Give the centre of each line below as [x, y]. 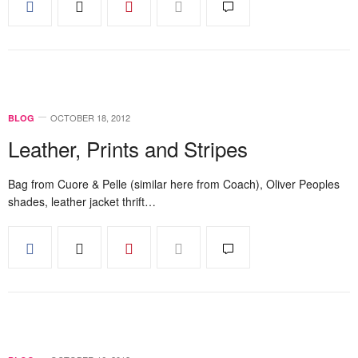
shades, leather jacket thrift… [82, 201]
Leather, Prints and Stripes [128, 148]
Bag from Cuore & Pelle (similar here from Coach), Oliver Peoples [174, 184]
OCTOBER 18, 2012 [90, 117]
